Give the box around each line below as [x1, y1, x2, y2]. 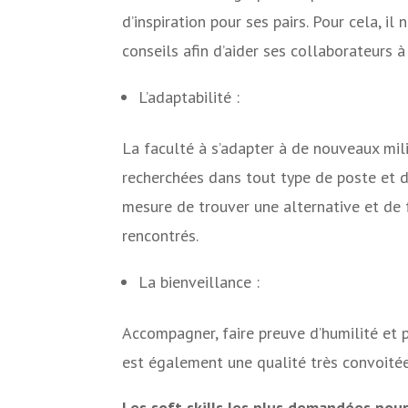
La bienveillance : [138, 271, 260, 293]
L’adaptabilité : [138, 87, 240, 108]
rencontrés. [122, 225, 199, 247]
